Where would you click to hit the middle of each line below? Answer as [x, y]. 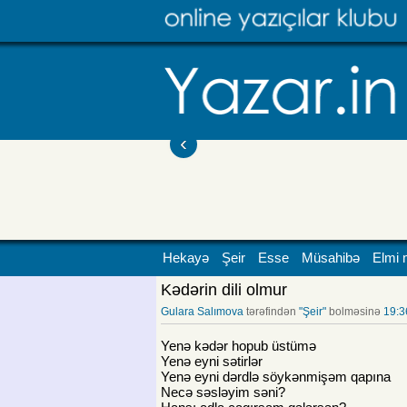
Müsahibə [331, 258]
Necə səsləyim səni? [223, 392]
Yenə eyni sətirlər [212, 361]
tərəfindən [271, 311]
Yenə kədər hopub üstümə [238, 345]
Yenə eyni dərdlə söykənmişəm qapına [276, 376]
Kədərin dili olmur [224, 289]
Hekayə [186, 258]
